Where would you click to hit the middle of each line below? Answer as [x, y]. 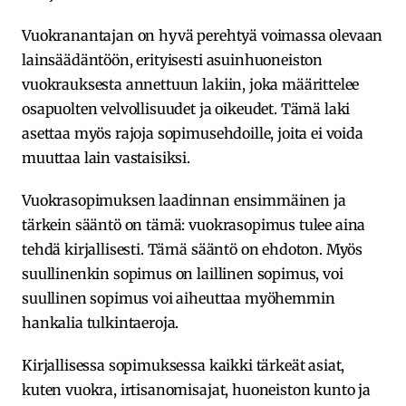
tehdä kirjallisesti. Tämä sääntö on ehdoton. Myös [193, 249]
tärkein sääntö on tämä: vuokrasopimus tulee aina [194, 224]
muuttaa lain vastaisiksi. [106, 157]
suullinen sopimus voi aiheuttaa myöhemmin [179, 298]
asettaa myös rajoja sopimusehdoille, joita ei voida [193, 133]
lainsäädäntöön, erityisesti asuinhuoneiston [173, 59]
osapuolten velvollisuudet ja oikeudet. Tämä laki [186, 108]
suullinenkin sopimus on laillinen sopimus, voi [183, 273]
